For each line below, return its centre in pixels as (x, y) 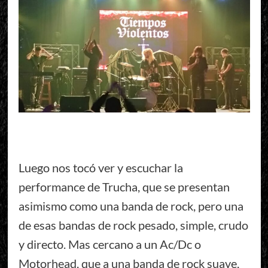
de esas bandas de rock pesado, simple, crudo (133, 225)
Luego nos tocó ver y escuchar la (100, 168)
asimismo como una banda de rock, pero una (131, 206)
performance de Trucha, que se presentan (124, 187)
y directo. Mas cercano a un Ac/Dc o (109, 244)
